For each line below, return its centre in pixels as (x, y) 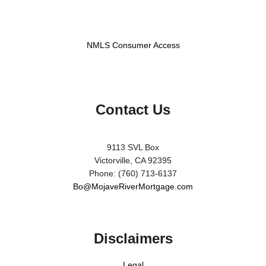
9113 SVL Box (133, 147)
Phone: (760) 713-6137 (133, 173)
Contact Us (133, 110)
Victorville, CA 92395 (133, 160)
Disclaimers (133, 239)
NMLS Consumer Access (133, 45)
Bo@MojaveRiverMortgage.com (133, 186)
